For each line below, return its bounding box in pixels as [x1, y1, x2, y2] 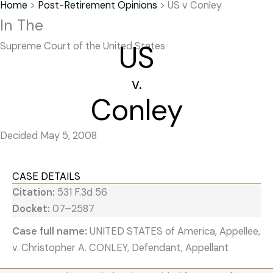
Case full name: [12, 225, 90, 238]
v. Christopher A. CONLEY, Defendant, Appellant [12, 241, 229, 255]
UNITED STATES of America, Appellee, [90, 225, 260, 238]
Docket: [12, 202, 52, 216]
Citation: [12, 186, 57, 199]
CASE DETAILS [12, 169, 80, 183]
